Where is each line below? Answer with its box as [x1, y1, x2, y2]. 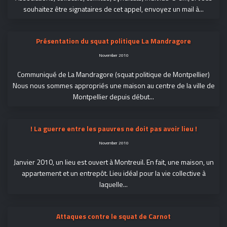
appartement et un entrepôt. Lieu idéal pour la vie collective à [21, 168, 206, 178]
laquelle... [99, 179, 128, 190]
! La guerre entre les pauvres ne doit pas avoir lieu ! [30, 123, 197, 134]
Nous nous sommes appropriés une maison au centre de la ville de [12, 80, 215, 91]
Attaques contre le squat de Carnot [56, 211, 171, 221]
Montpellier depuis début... [73, 91, 154, 102]
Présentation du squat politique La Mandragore [36, 35, 191, 46]
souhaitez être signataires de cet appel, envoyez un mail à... [23, 4, 204, 14]
